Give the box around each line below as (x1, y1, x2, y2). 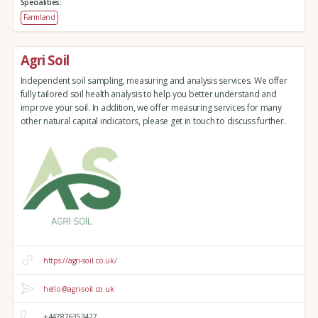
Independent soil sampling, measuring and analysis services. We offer (20, 74, 287, 87)
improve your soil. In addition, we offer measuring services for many (20, 101, 282, 114)
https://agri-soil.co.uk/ (43, 255, 117, 265)
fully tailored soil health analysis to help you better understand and (20, 87, 277, 100)
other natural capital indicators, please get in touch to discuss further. (20, 114, 286, 127)
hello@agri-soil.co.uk (43, 283, 114, 294)
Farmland (23, 11, 55, 22)
